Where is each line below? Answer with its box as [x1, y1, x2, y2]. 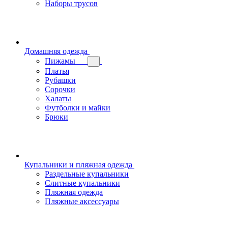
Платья [45, 67, 69, 75]
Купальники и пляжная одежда [24, 160, 132, 169]
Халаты [45, 94, 71, 103]
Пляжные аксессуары [45, 197, 119, 206]
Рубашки [45, 76, 76, 84]
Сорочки [45, 85, 75, 94]
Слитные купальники [45, 179, 120, 187]
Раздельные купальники [45, 169, 129, 178]
